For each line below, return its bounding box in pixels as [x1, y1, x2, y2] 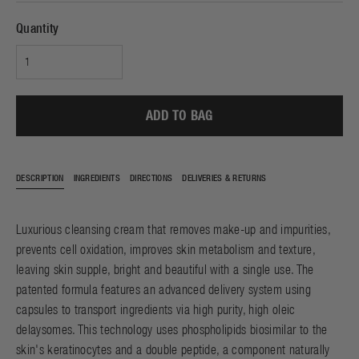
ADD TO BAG [146, 108, 213, 123]
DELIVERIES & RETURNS [182, 173, 267, 183]
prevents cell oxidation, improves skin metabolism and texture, [16, 242, 315, 256]
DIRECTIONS [130, 173, 173, 183]
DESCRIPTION [16, 173, 64, 183]
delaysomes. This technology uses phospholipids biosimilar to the [16, 322, 328, 337]
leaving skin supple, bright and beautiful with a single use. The [16, 262, 314, 276]
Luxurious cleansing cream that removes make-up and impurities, [16, 222, 330, 236]
